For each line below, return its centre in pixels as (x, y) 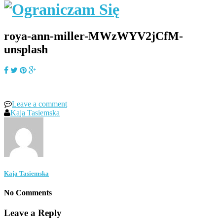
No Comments (28, 193)
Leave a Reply (33, 213)
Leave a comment (39, 104)
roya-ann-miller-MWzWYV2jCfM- (93, 36)
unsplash (26, 49)
